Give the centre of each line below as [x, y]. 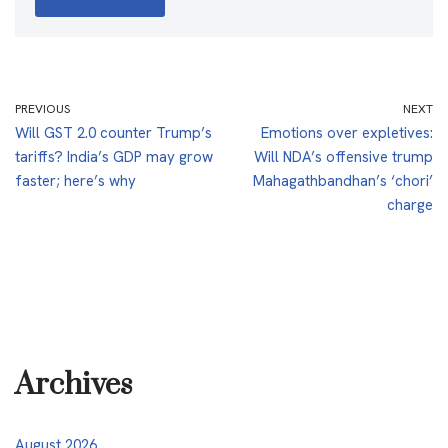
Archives [73, 384]
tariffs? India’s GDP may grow [114, 156]
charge [410, 204]
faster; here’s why [75, 180]
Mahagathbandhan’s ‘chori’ [343, 180]
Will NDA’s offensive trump [343, 156]
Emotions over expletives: [347, 132]
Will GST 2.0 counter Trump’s [113, 132]
